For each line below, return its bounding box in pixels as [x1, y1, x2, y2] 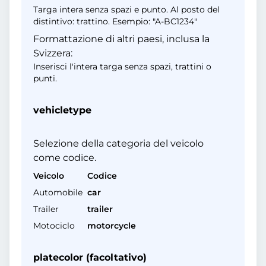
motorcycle [87, 220, 136, 231]
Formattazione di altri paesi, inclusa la [33, 33, 210, 45]
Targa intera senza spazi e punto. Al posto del [33, 4, 220, 15]
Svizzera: [33, 47, 72, 59]
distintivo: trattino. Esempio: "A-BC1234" [33, 16, 197, 27]
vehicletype [33, 104, 91, 116]
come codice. [33, 152, 96, 163]
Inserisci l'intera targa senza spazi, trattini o [33, 61, 211, 72]
